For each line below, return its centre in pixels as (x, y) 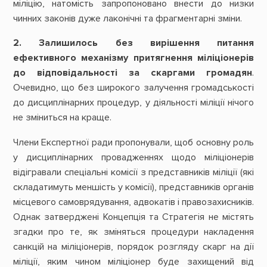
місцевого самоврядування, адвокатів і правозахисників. (133, 202)
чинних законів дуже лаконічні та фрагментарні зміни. (127, 19)
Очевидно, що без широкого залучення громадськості (133, 88)
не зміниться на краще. (62, 118)
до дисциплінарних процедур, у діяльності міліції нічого (133, 103)
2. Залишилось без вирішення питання (133, 43)
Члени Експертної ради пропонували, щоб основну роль (133, 142)
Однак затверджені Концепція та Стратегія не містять (133, 217)
